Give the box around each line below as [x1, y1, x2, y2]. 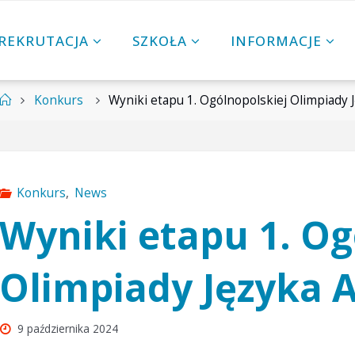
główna [10, 111, 52, 128]
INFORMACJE [230, 32, 322, 50]
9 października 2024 [17, 321, 118, 337]
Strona [10, 90, 49, 107]
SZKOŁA [132, 32, 188, 50]
